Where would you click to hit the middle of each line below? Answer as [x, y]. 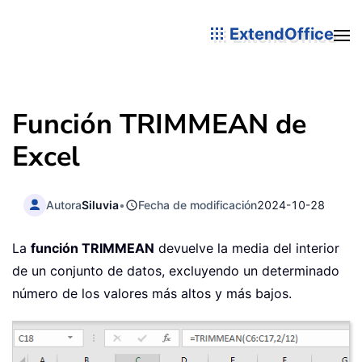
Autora [64, 204]
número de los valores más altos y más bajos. [152, 294]
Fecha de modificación [198, 204]
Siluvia [101, 204]
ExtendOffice [280, 34]
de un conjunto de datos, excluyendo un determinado [176, 271]
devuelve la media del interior [247, 248]
